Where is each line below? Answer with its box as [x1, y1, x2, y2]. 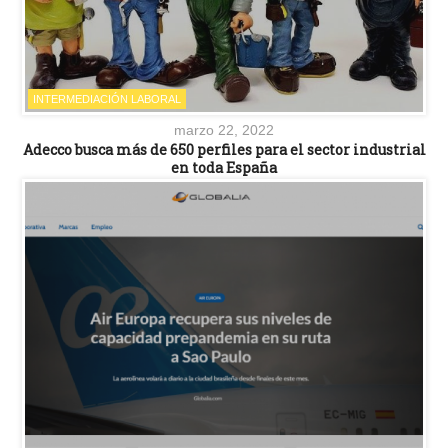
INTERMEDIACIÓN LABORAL [33, 93, 181, 106]
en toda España [171, 158, 277, 178]
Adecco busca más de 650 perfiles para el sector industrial [22, 140, 426, 160]
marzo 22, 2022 [174, 122, 274, 139]
